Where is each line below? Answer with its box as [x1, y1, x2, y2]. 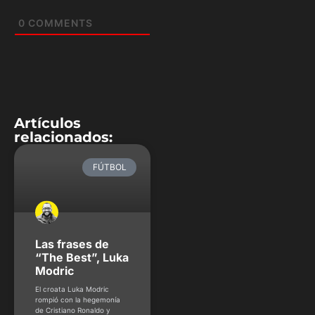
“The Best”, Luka [35, 250, 129, 265]
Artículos [14, 114, 81, 131]
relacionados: [14, 128, 112, 146]
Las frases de [35, 237, 109, 252]
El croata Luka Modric [35, 285, 109, 294]
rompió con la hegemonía [35, 295, 120, 304]
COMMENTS [25, 16, 93, 29]
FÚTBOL [92, 161, 127, 172]
